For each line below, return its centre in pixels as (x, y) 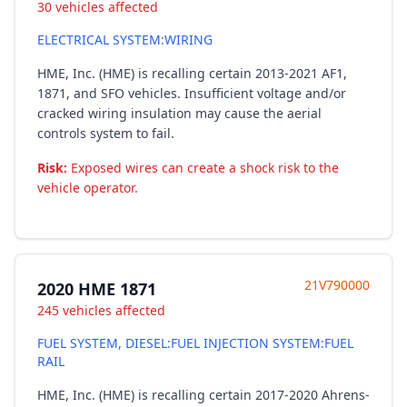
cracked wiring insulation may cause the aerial (179, 113)
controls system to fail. (106, 133)
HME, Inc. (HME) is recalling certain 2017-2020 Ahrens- (203, 395)
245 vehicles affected (101, 310)
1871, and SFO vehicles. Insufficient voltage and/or (192, 93)
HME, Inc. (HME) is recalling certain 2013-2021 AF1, (192, 73)
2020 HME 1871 (97, 289)
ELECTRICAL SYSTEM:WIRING (125, 40)
